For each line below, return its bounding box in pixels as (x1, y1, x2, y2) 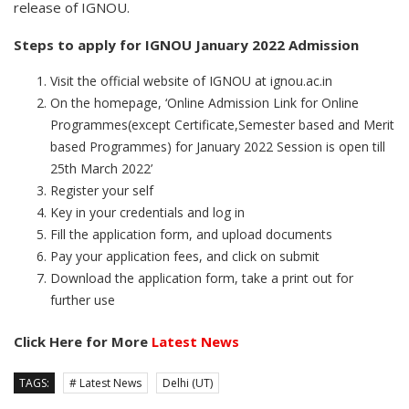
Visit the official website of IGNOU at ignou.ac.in (50, 72, 332, 90)
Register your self (50, 182, 153, 200)
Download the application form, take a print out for (50, 269, 353, 288)
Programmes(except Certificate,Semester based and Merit (50, 116, 394, 134)
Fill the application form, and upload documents (50, 225, 332, 244)
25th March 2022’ (50, 160, 152, 178)
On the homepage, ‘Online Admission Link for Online (50, 94, 359, 112)
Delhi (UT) (163, 375, 213, 392)
